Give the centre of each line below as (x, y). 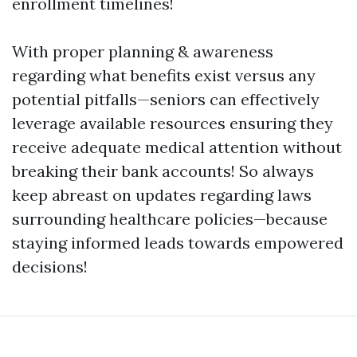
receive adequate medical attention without (177, 147)
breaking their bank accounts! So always (163, 171)
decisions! (50, 267)
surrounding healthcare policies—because (170, 219)
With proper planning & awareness (143, 51)
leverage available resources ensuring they (173, 123)
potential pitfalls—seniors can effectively (166, 99)
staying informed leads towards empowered (178, 243)
